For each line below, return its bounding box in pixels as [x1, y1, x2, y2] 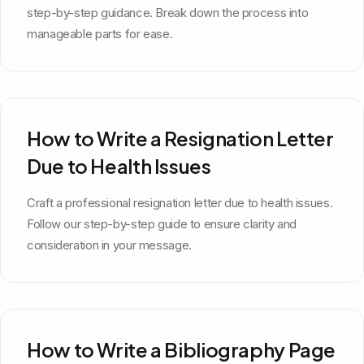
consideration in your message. [27, 236, 192, 253]
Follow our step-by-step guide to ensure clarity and [27, 215, 297, 232]
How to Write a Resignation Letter [27, 125, 334, 150]
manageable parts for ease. [27, 25, 173, 41]
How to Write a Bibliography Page [27, 336, 336, 362]
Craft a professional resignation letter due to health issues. [27, 194, 333, 210]
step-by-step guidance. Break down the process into [27, 4, 309, 20]
